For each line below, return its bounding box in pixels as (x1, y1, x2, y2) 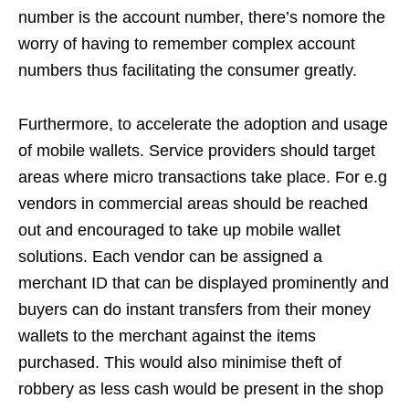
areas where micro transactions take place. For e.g (18, 168, 387, 186)
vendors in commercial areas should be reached (18, 194, 368, 213)
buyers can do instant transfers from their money (18, 300, 371, 319)
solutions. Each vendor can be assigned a (18, 247, 322, 266)
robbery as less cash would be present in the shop (18, 380, 383, 398)
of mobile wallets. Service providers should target (18, 142, 375, 160)
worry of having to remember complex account (18, 35, 355, 53)
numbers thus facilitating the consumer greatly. (18, 61, 357, 79)
